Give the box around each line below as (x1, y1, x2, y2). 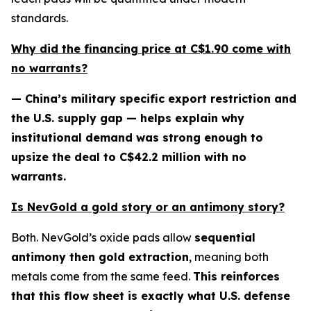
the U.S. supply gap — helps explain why (11, 111, 244, 126)
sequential (194, 230, 255, 245)
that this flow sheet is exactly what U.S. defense (11, 289, 290, 303)
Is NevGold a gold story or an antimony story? (11, 200, 285, 215)
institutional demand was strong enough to (11, 131, 263, 145)
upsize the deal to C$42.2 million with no (11, 150, 246, 165)
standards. (11, 11, 68, 26)
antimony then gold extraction (11, 250, 189, 264)
